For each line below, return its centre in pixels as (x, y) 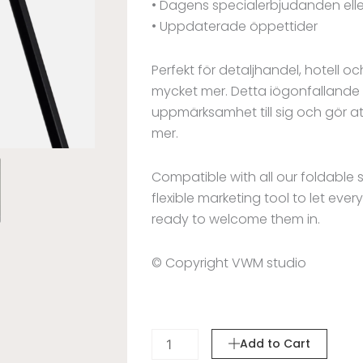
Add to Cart (275, 344)
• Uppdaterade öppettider (235, 27)
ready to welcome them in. (236, 220)
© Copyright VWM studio (229, 263)
